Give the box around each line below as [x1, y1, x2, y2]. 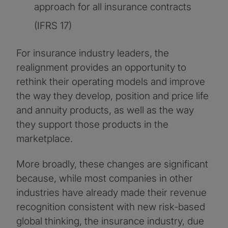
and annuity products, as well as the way [16, 104, 194, 117]
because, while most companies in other [16, 173, 193, 185]
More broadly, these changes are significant [16, 158, 208, 170]
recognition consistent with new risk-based [16, 201, 205, 213]
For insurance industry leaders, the [16, 47, 169, 60]
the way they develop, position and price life [16, 90, 209, 102]
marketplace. [16, 133, 73, 145]
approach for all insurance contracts [34, 1, 191, 13]
